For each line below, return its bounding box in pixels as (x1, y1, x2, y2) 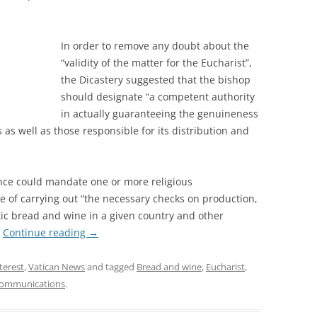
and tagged (85, 260, 137, 273)
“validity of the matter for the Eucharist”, (61, 56, 252, 69)
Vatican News (28, 260, 85, 273)
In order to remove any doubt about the (61, 39, 249, 52)
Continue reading (3, 226, 88, 239)
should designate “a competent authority (61, 90, 255, 103)
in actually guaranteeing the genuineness (61, 107, 258, 120)
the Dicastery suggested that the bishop (61, 73, 250, 86)
